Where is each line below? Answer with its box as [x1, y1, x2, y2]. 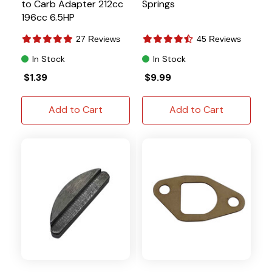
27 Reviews [76, 33, 120, 44]
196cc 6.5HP [21, 10, 75, 24]
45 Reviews [197, 33, 241, 44]
